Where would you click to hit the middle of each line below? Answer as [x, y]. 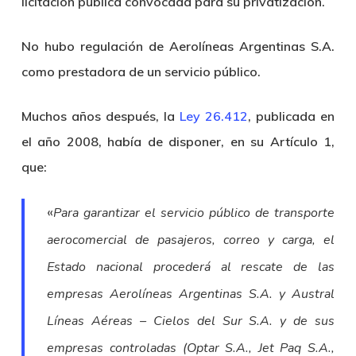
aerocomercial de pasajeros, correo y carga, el [191, 240]
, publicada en [292, 116]
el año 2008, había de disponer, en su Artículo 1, [178, 141]
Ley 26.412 [214, 116]
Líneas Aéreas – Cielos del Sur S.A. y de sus [191, 321]
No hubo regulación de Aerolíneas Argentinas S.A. [178, 46]
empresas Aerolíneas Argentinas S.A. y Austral [191, 294]
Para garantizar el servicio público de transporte [194, 213]
